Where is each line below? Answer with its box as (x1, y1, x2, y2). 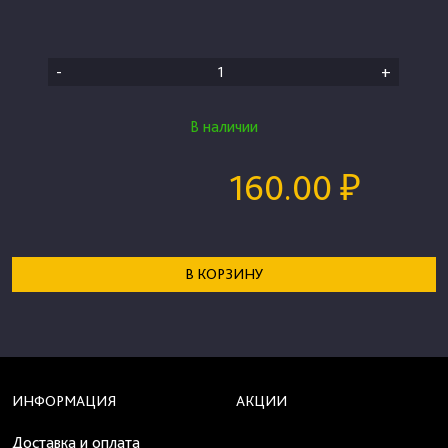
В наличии (189, 116, 258, 136)
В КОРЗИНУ (184, 264, 264, 283)
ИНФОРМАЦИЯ (12, 391, 116, 410)
